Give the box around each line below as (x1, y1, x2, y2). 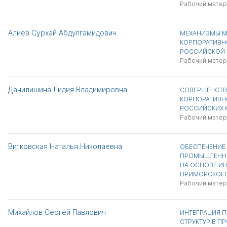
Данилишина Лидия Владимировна (8, 85, 127, 94)
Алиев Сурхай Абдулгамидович (8, 28, 117, 37)
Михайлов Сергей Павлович (8, 208, 106, 216)
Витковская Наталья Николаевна (8, 142, 122, 150)
